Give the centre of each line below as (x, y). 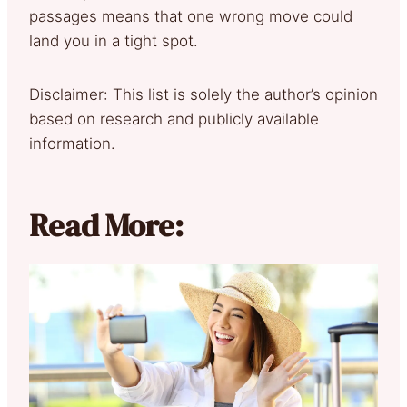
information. (72, 143)
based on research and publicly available (174, 119)
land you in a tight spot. (114, 40)
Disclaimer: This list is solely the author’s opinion (203, 94)
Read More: (106, 225)
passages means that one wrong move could (191, 16)
